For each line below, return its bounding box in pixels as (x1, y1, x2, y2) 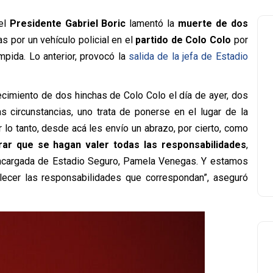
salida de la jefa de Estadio (128, 51, 248, 62)
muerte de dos (174, 18, 248, 29)
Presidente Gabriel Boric (9, 18, 126, 29)
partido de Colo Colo (135, 34, 231, 46)
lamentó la (126, 18, 175, 29)
